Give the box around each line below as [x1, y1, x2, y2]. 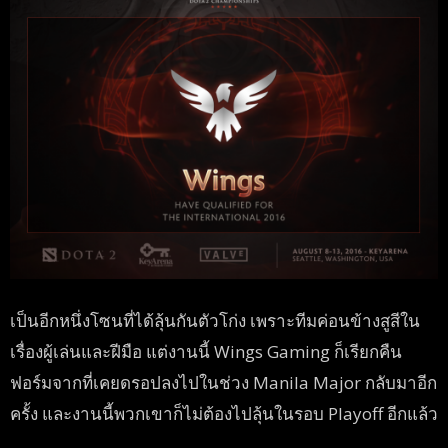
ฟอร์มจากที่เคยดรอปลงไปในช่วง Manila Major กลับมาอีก [10, 370, 437, 394]
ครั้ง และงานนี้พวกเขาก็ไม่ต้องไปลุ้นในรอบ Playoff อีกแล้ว [10, 401, 438, 425]
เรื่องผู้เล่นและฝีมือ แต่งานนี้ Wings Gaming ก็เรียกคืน [10, 339, 402, 363]
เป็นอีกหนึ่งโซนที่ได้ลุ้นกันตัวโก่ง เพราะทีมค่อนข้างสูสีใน [10, 308, 420, 332]
